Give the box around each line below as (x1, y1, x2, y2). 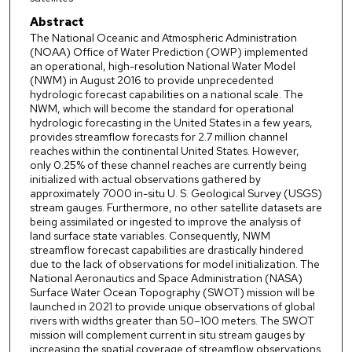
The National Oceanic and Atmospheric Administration (29, 31, 297, 46)
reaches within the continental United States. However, (29, 144, 299, 159)
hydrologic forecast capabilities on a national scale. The (29, 87, 303, 102)
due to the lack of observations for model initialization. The (29, 257, 320, 272)
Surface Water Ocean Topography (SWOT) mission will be (29, 285, 315, 300)
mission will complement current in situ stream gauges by (29, 328, 305, 343)
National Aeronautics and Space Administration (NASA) (29, 271, 302, 286)
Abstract (29, 14, 84, 31)
